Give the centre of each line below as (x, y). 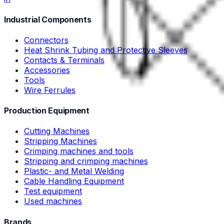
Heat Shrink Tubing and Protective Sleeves (106, 50)
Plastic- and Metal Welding (74, 171)
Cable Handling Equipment (74, 181)
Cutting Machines (57, 131)
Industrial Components (48, 19)
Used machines (53, 201)
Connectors (46, 40)
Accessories (47, 70)
